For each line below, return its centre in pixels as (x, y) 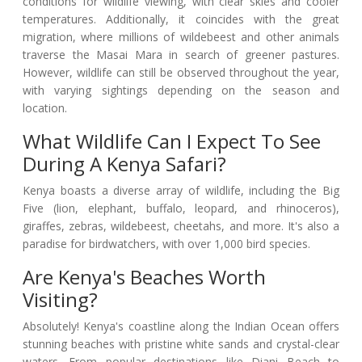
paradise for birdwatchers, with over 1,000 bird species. (166, 244)
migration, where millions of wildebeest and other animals (181, 37)
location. (45, 108)
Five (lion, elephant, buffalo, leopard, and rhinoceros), (181, 208)
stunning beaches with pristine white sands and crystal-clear (181, 344)
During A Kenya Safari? (124, 164)
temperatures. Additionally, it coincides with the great (181, 19)
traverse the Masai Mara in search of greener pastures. (181, 55)
